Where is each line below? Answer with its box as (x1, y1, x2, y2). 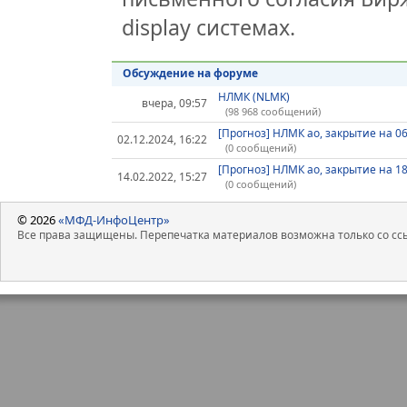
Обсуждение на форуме (122, 65, 258, 81)
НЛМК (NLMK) (217, 88, 290, 104)
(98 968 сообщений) (224, 104, 321, 118)
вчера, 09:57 (142, 94, 208, 111)
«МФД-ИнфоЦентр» (58, 211, 170, 228)
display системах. (122, 12, 296, 42)
